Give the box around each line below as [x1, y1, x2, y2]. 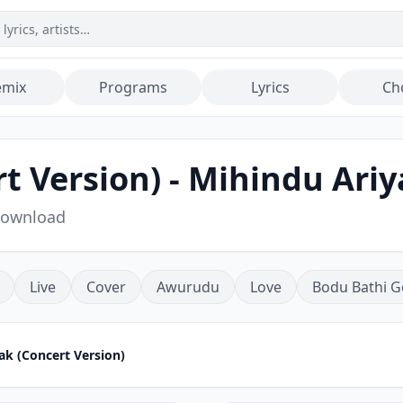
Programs [99, 77, 167, 97]
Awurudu [157, 277, 219, 297]
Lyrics [250, 77, 290, 97]
